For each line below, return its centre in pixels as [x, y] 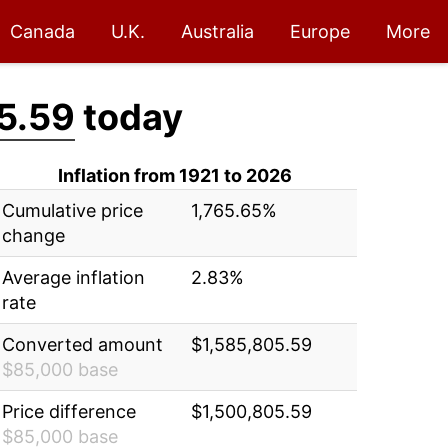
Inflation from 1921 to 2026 [175, 175]
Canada [42, 31]
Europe [320, 31]
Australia [217, 31]
